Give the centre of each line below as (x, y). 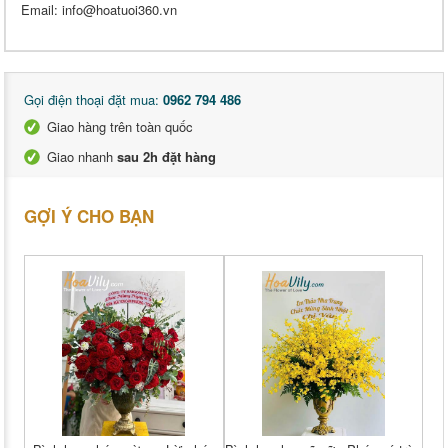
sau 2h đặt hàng (166, 157)
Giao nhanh (82, 157)
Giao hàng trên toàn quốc (120, 127)
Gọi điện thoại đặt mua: (93, 100)
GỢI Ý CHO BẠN (89, 216)
